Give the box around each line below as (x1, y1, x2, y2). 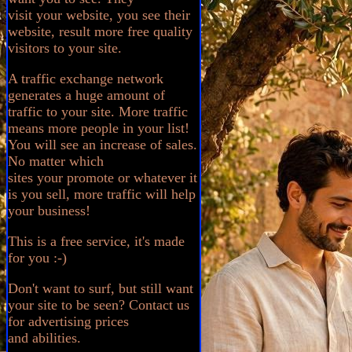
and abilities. (8, 330, 81, 346)
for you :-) (8, 250, 67, 266)
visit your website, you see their (8, 7, 190, 23)
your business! (8, 203, 90, 218)
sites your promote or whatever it (8, 170, 197, 185)
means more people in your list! (8, 120, 189, 136)
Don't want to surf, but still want (8, 280, 193, 296)
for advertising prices (8, 313, 129, 329)
